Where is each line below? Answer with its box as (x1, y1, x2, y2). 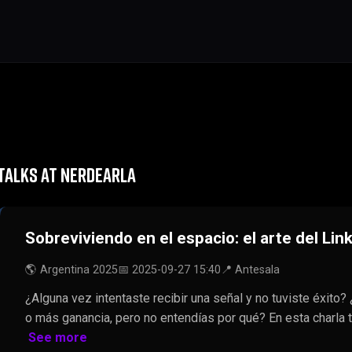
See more (28, 330, 87, 345)
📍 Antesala (221, 263, 280, 277)
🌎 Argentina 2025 (25, 263, 118, 277)
